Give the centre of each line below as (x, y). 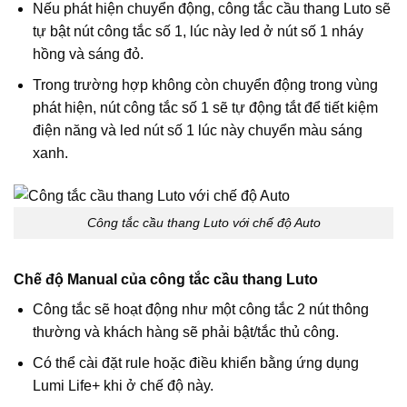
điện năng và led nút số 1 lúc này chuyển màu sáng (197, 131)
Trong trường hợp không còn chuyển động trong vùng (205, 85)
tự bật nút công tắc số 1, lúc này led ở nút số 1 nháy (198, 31)
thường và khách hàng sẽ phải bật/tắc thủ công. (187, 332)
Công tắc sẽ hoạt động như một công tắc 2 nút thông (200, 309)
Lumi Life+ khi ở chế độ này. (124, 386)
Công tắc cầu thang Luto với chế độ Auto (203, 222)
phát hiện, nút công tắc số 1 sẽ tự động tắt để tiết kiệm (205, 108)
